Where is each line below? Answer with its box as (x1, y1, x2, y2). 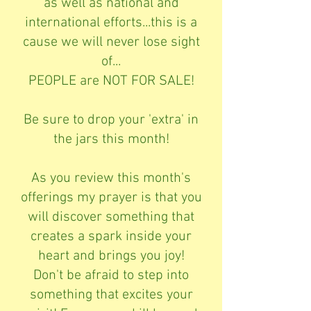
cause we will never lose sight (22, 33, 200, 51)
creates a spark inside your (31, 228, 192, 245)
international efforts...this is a (25, 14, 197, 31)
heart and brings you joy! (37, 247, 185, 264)
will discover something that (28, 208, 194, 226)
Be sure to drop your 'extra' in (24, 111, 199, 128)
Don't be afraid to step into (33, 267, 189, 284)
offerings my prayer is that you (20, 189, 202, 206)
